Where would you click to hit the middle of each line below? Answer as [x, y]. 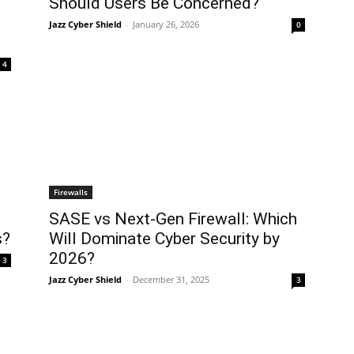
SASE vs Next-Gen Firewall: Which [173, 219]
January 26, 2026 [166, 24]
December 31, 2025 [171, 279]
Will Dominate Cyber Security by [164, 239]
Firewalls [71, 192]
